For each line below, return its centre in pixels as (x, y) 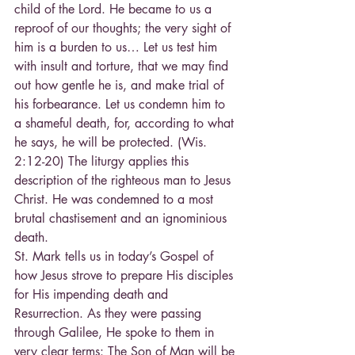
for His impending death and (93, 295)
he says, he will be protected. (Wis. (113, 143)
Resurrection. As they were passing (110, 314)
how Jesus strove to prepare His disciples (126, 276)
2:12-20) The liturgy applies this (103, 162)
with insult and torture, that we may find (123, 67)
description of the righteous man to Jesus (124, 181)
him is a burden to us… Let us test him (118, 48)
